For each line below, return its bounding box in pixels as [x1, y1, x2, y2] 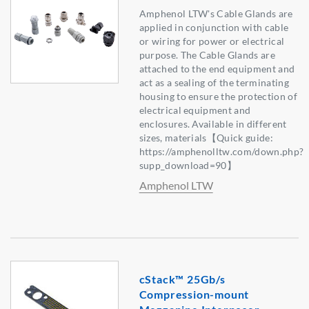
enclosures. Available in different [139, 118, 287, 130]
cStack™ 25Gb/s [139, 272, 226, 286]
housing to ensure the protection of [139, 90, 297, 103]
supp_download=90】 [139, 159, 237, 172]
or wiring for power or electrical [139, 35, 285, 48]
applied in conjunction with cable [139, 21, 289, 34]
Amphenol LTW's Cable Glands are [139, 8, 293, 20]
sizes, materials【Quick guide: [139, 132, 273, 144]
